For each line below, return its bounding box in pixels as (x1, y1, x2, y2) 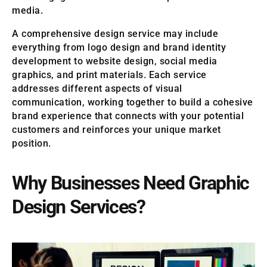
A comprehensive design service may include (12, 28, 218, 40)
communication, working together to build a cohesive (12, 97, 253, 108)
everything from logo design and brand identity (12, 42, 226, 54)
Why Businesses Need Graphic (12, 172, 250, 195)
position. (12, 138, 51, 150)
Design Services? (12, 195, 145, 219)
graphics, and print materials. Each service (12, 69, 207, 81)
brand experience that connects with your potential (12, 110, 244, 122)
